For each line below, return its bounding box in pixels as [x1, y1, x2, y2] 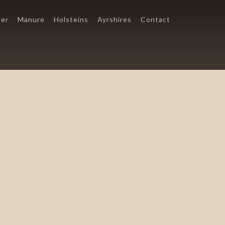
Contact [141, 15, 170, 24]
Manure [18, 15, 45, 24]
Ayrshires [97, 15, 132, 24]
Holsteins [54, 15, 88, 24]
